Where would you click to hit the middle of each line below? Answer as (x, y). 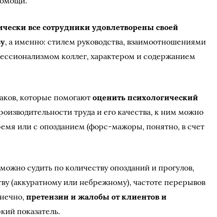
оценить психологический (146, 97)
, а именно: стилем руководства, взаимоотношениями (106, 42)
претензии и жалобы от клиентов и (97, 197)
